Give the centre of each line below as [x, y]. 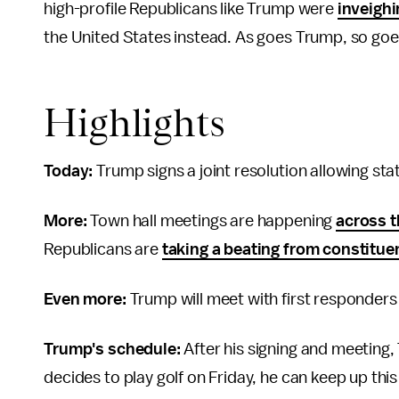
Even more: [85, 299]
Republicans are [103, 249]
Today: [70, 171]
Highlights [134, 123]
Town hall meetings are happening [213, 221]
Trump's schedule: [114, 349]
